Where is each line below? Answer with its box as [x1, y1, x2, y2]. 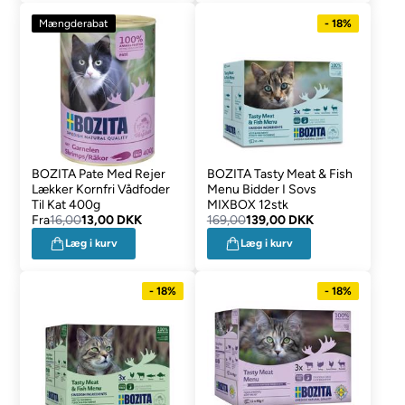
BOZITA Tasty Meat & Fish [206, 165, 353, 182]
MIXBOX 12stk [206, 196, 288, 212]
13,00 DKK [81, 212, 143, 228]
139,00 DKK [245, 212, 314, 228]
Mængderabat [39, 16, 109, 30]
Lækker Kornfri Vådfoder [32, 181, 171, 197]
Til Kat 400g [32, 196, 101, 212]
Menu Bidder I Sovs [206, 181, 316, 197]
